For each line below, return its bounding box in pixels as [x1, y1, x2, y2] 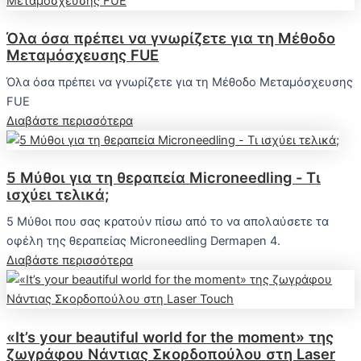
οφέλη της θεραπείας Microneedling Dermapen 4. [6, 234, 280, 249]
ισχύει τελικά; [6, 185, 109, 204]
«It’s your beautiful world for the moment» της [6, 327, 334, 346]
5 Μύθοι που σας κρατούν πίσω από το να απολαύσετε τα [6, 214, 329, 230]
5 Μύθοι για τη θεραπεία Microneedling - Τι [6, 168, 321, 187]
